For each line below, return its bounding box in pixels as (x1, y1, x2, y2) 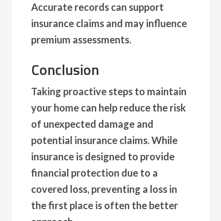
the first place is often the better (31, 199, 179, 211)
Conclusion (31, 58, 100, 81)
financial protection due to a (31, 166, 158, 179)
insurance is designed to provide (31, 150, 175, 162)
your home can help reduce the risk (31, 101, 186, 113)
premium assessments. (31, 33, 132, 45)
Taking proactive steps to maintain (31, 85, 187, 97)
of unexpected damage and (31, 117, 154, 130)
